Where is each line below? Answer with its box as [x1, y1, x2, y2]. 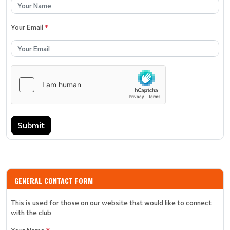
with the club [11, 207, 51, 217]
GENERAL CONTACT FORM [14, 175, 93, 186]
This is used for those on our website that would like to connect [11, 198, 212, 207]
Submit [17, 120, 45, 130]
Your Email [11, 22, 45, 31]
